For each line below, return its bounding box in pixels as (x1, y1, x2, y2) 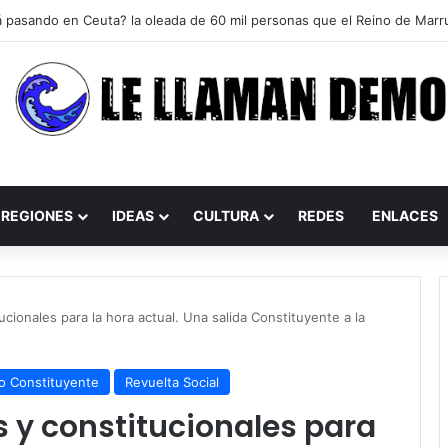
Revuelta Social (125, 374, 219, 390)
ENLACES (372, 207, 438, 224)
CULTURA (193, 207, 259, 224)
